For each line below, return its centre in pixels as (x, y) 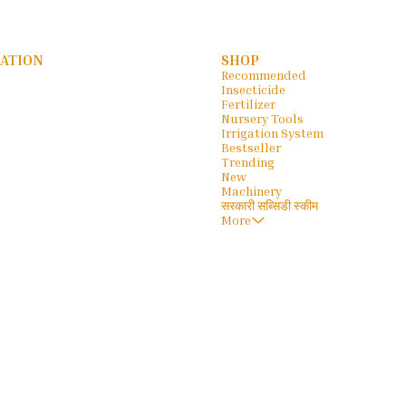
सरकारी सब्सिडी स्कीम (270, 206)
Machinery (251, 191)
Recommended (264, 75)
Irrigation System (272, 133)
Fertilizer (248, 104)
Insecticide (253, 90)
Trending (248, 162)
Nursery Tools (262, 119)
